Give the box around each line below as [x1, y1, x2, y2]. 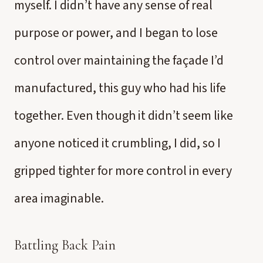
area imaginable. [14, 189, 104, 208]
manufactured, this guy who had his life [14, 79, 226, 97]
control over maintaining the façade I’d [14, 51, 224, 70]
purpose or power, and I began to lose [14, 23, 218, 42]
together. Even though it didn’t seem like [14, 106, 233, 125]
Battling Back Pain [14, 237, 116, 254]
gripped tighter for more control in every [14, 161, 232, 180]
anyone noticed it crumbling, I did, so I [14, 134, 221, 153]
